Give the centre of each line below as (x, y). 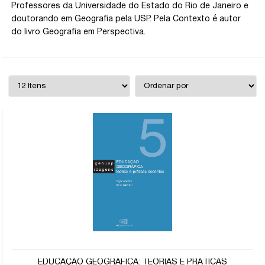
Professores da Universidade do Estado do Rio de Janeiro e (130, 6)
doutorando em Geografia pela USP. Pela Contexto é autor (126, 19)
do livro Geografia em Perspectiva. (79, 32)
